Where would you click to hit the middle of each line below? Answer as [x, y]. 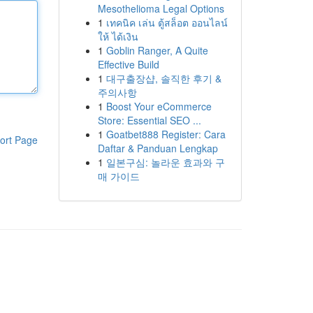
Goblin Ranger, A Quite [157, 50]
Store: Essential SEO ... [149, 120]
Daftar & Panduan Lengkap [158, 148]
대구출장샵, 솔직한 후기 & [163, 78]
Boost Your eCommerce [159, 106]
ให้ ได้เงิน [118, 36]
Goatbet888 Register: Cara [166, 134]
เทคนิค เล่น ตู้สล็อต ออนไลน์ [167, 22]
